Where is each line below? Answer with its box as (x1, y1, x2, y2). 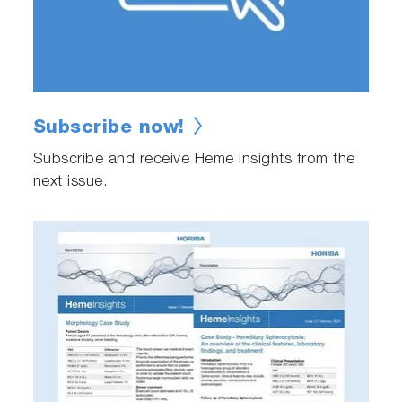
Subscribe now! (32, 119, 185, 139)
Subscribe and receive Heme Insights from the (32, 153, 355, 169)
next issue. (32, 175, 109, 191)
